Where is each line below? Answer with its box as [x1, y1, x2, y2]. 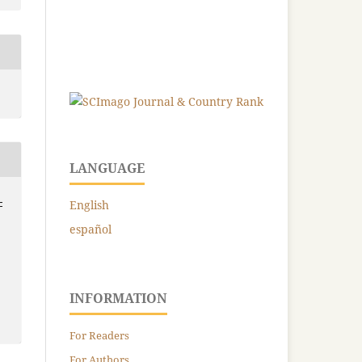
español [69, 221, 112, 237]
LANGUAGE [69, 158, 145, 177]
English [69, 196, 109, 213]
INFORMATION [69, 288, 167, 307]
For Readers [69, 327, 129, 343]
